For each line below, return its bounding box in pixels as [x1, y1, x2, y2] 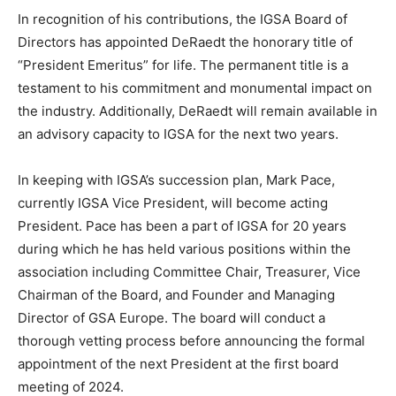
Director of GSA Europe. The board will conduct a [18, 308, 325, 326]
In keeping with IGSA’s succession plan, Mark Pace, [18, 171, 335, 188]
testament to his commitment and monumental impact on [18, 79, 372, 96]
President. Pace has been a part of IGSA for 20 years [18, 217, 346, 234]
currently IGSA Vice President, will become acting [18, 194, 328, 211]
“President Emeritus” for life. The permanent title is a [18, 56, 348, 73]
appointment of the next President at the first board [18, 354, 339, 372]
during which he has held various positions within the [18, 240, 351, 257]
